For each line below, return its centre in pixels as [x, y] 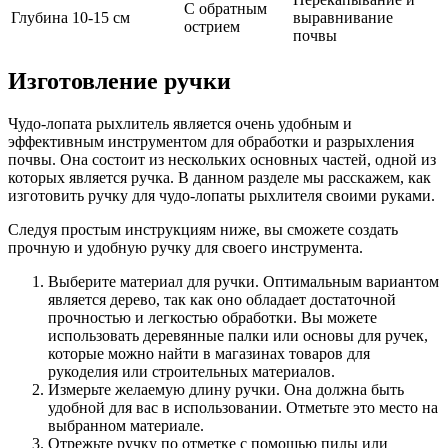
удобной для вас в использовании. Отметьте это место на [243, 407]
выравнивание [343, 17]
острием [212, 26]
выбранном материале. [126, 425]
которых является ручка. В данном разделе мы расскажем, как [219, 177]
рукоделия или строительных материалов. [191, 371]
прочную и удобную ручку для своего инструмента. [185, 247]
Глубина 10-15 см [70, 17]
